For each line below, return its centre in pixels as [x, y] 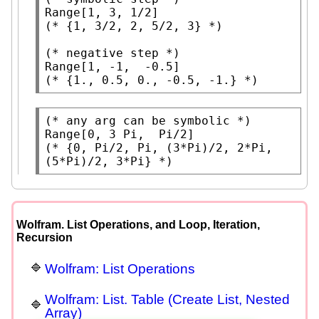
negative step [113, 53]
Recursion [45, 237]
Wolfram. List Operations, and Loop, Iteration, [138, 224]
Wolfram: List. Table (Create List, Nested [167, 300]
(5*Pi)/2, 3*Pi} [98, 161]
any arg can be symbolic [148, 120]
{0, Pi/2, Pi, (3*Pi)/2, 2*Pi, [169, 147]
